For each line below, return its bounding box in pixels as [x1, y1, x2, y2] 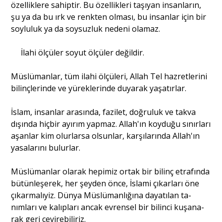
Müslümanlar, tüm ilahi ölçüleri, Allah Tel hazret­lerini [11, 70, 208, 82]
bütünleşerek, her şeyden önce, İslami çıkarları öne [11, 177, 200, 189]
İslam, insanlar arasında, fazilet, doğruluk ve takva [11, 106, 196, 117]
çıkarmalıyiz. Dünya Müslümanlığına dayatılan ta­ [11, 189, 192, 201]
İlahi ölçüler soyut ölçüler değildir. [20, 47, 144, 58]
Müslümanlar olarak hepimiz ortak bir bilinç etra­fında [11, 166, 210, 177]
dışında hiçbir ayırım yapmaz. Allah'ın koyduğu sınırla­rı [11, 118, 211, 129]
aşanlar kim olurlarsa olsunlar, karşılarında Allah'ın [11, 130, 200, 141]
